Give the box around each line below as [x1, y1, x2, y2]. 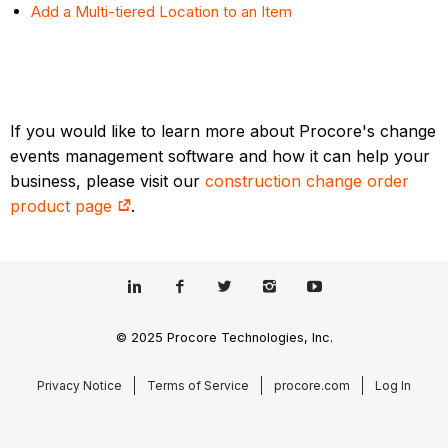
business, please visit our [10, 171, 206, 192]
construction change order [205, 171, 410, 192]
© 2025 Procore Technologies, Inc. [115, 329, 333, 345]
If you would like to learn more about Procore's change [10, 121, 437, 142]
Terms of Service [147, 377, 249, 393]
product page [10, 196, 118, 217]
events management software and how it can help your [10, 146, 431, 167]
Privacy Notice [37, 377, 122, 393]
